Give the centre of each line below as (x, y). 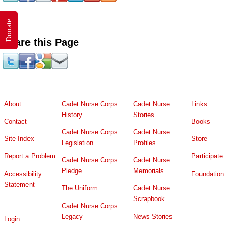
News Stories (153, 216)
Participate (207, 156)
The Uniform (80, 188)
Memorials (149, 171)
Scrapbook (149, 199)
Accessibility (23, 174)
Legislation (77, 142)
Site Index (19, 139)
